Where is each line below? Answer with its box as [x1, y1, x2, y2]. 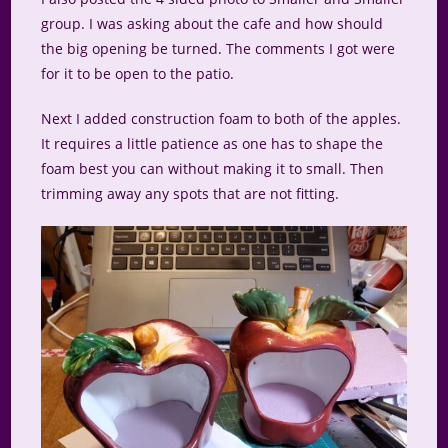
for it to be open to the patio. [41, 63, 235, 83]
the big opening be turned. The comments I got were [41, 38, 396, 58]
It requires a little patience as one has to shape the [41, 133, 384, 153]
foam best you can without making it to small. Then [41, 158, 385, 178]
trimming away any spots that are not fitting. [41, 183, 340, 203]
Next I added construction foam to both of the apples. [41, 108, 402, 128]
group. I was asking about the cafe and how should [41, 13, 384, 33]
